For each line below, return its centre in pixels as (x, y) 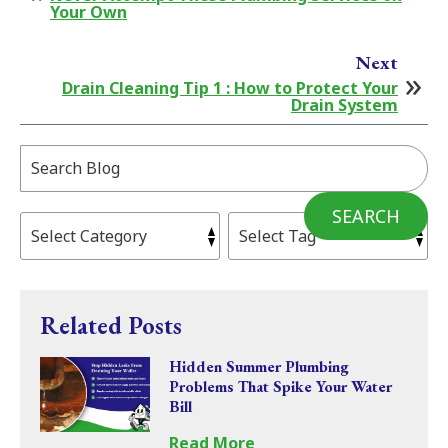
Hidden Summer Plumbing (258, 367)
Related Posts (111, 325)
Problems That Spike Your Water (280, 387)
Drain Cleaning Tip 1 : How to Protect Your (230, 88)
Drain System (344, 105)
